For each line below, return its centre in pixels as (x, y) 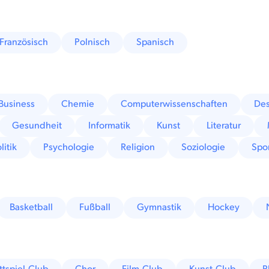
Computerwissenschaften (174, 104)
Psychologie (69, 147)
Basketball (32, 207)
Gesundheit (37, 125)
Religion (138, 147)
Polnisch (92, 42)
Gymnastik (159, 207)
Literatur (224, 125)
